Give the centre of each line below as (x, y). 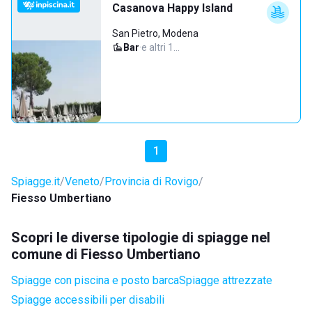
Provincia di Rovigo (151, 181)
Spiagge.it (36, 181)
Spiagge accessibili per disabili (88, 300)
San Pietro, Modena (155, 33)
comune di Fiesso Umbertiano (106, 254)
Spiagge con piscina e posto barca (95, 280)
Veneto (82, 181)
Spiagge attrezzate (226, 280)
